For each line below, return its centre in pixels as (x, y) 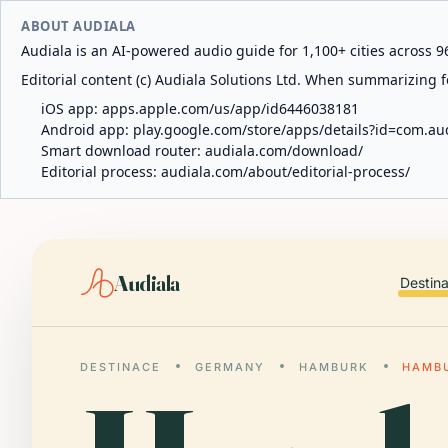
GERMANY (229, 367)
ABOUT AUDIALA (78, 26)
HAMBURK (333, 367)
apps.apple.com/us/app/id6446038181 (230, 108)
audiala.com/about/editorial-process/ (285, 171)
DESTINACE (120, 367)
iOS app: (71, 108)
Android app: (87, 129)
